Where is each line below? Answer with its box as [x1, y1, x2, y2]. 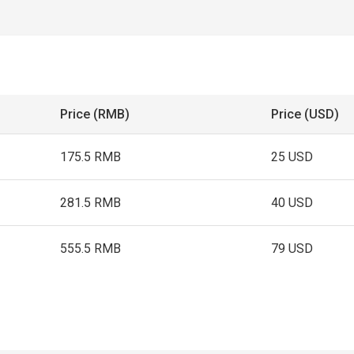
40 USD [271, 195, 314, 210]
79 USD [271, 241, 314, 256]
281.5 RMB [60, 195, 122, 210]
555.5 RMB [60, 241, 122, 256]
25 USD [271, 149, 314, 164]
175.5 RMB [60, 149, 122, 164]
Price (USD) [271, 107, 340, 122]
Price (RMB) [60, 107, 130, 122]
